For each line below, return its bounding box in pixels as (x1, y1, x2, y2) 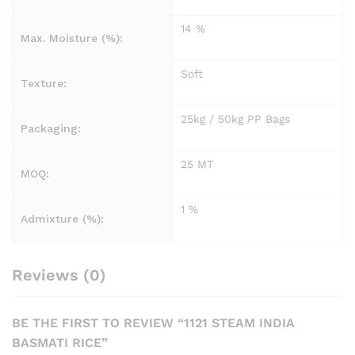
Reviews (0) (12, 265, 106, 285)
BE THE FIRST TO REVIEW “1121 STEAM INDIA (12, 315, 295, 331)
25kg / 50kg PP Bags (181, 113, 290, 126)
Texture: (21, 77, 67, 90)
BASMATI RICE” (12, 335, 108, 351)
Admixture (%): (21, 212, 104, 226)
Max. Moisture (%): (21, 32, 123, 45)
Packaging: (21, 122, 81, 136)
